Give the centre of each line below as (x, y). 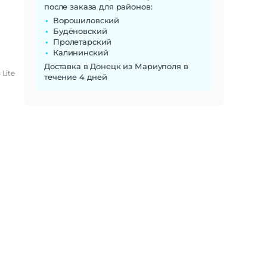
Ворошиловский (86, 20)
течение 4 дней (76, 77)
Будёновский (80, 31)
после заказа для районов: (98, 6)
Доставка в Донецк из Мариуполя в (116, 66)
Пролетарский (83, 41)
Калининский (81, 52)
